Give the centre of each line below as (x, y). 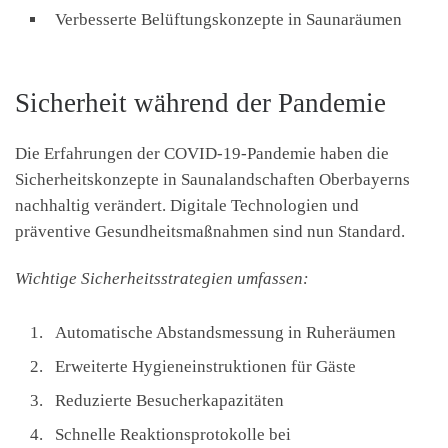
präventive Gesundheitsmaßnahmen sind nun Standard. (210, 231)
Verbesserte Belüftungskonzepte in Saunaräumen (228, 19)
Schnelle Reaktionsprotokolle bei (173, 434)
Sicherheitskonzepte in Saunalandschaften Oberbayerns (212, 179)
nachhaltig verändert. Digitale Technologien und (187, 205)
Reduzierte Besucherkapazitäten (169, 400)
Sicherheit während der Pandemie (200, 102)
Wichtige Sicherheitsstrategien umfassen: (162, 278)
